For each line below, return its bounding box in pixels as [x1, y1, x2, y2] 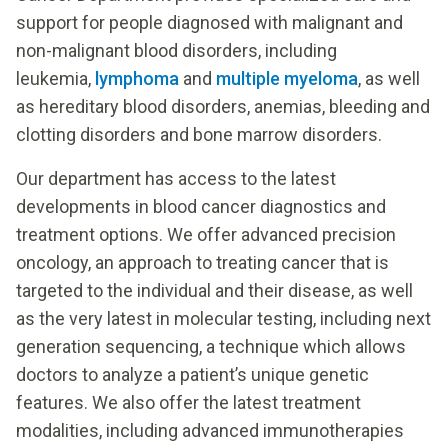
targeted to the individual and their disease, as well [16, 279, 413, 301]
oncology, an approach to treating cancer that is [16, 251, 389, 273]
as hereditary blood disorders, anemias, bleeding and [16, 95, 430, 117]
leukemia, [16, 67, 95, 89]
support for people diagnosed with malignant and [16, 11, 403, 33]
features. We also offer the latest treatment [16, 391, 361, 413]
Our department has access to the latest [16, 167, 336, 189]
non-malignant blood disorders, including [16, 39, 337, 61]
